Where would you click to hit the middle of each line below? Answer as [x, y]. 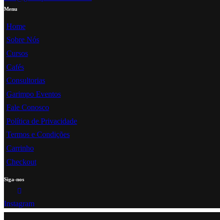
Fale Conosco [27, 108]
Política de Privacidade [41, 121]
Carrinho [20, 148]
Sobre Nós [23, 40]
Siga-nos [14, 179]
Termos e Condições [38, 135]
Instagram [19, 204]
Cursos [17, 53]
